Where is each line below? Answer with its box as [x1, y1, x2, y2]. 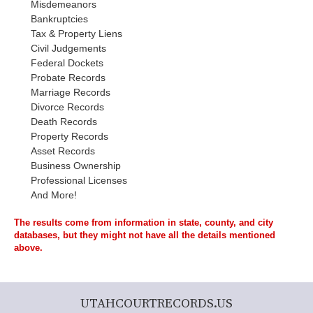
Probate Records [31, 72, 105, 83]
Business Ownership [31, 160, 121, 171]
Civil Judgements [31, 43, 106, 54]
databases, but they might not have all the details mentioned [14, 230, 275, 240]
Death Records [31, 116, 97, 127]
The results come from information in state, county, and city [14, 217, 273, 228]
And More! [31, 189, 77, 201]
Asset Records [31, 145, 95, 156]
